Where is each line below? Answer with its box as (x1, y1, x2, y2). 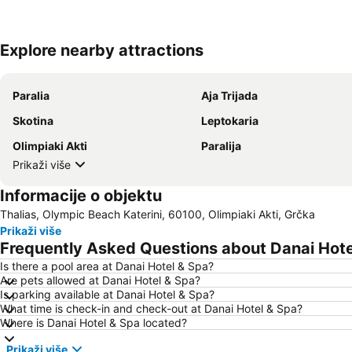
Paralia (13, 89, 49, 102)
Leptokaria (201, 114, 258, 127)
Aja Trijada (201, 89, 258, 102)
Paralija (201, 139, 241, 152)
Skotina (13, 114, 53, 127)
